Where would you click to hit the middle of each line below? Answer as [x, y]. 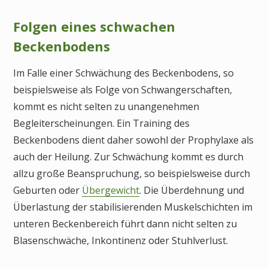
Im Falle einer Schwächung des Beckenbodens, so [124, 73]
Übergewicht [111, 191]
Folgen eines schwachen [94, 26]
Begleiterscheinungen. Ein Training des [101, 124]
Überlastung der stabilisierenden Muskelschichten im [133, 207]
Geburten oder [48, 191]
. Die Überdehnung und [192, 191]
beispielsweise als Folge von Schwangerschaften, [123, 90]
